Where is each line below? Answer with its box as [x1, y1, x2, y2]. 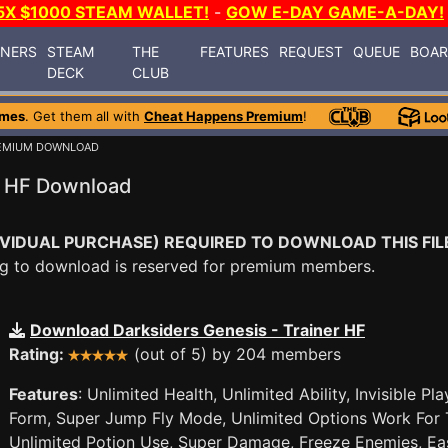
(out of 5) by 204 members [129, 344, 341, 364]
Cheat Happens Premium [144, 108, 303, 124]
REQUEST [279, 42, 344, 60]
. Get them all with [25, 108, 144, 124]
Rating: [9, 344, 68, 364]
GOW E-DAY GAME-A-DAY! [226, 2, 444, 22]
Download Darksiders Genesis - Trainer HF [30, 320, 365, 340]
